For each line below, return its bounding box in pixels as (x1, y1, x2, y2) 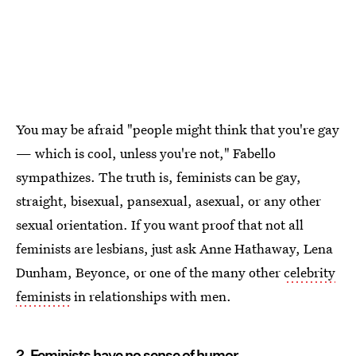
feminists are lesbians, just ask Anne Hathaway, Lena (16, 238, 333, 257)
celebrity (284, 262, 335, 281)
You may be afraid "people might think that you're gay (16, 119, 339, 138)
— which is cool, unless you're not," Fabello (16, 143, 276, 162)
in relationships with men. (71, 286, 231, 305)
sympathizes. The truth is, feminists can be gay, (16, 167, 301, 186)
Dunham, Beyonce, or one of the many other (16, 262, 284, 281)
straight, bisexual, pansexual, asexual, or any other (16, 191, 321, 210)
